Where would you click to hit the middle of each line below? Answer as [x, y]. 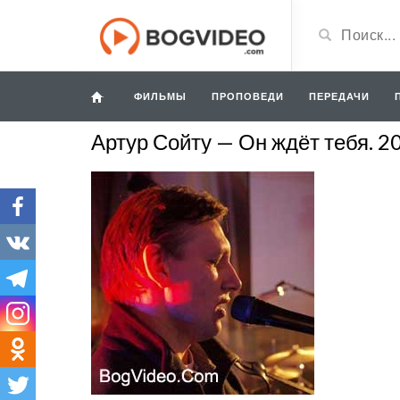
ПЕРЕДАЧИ [339, 96]
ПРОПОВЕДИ [248, 96]
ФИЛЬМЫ [160, 96]
